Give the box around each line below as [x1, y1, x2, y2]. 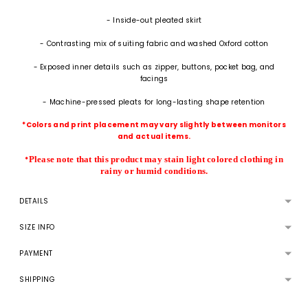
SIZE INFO [19, 222, 55, 233]
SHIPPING [19, 274, 55, 285]
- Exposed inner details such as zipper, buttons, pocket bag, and [33, 61, 275, 72]
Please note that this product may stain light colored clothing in [28, 154, 283, 165]
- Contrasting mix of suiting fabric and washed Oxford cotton [40, 38, 268, 49]
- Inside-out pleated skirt [106, 15, 202, 25]
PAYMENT [19, 248, 53, 259]
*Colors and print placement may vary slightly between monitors [22, 120, 286, 131]
